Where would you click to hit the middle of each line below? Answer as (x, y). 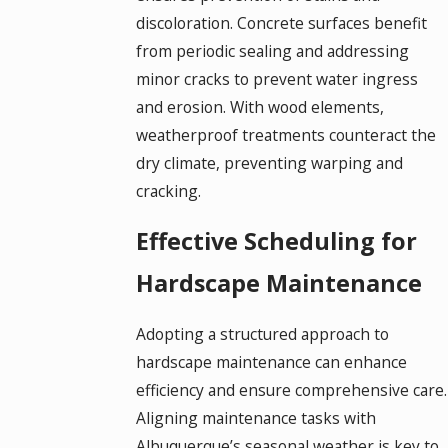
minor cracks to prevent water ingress (276, 78)
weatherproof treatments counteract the (285, 134)
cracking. (168, 190)
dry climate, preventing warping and (269, 162)
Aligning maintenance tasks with (255, 417)
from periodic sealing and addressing (272, 50)
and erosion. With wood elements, (259, 106)
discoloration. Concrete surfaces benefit (281, 22)
